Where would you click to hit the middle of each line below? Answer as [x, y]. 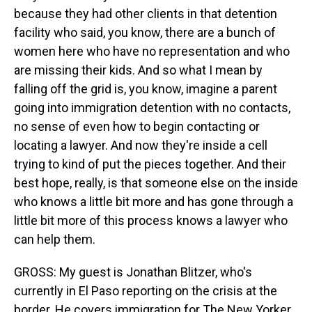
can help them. [55, 239]
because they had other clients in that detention [146, 14]
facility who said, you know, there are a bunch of [145, 32]
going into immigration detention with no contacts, [152, 108]
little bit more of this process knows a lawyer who [151, 220]
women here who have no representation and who [152, 51]
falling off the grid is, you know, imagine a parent [146, 89]
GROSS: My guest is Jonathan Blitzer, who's [133, 272]
